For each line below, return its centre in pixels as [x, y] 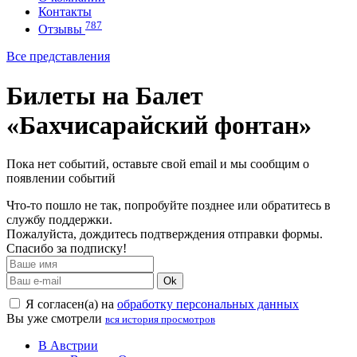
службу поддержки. [59, 220]
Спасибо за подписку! [67, 249]
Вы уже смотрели [56, 319]
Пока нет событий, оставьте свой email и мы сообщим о [158, 164]
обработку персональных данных [208, 304]
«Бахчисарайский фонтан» [159, 125]
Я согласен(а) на [70, 304]
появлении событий [61, 178]
